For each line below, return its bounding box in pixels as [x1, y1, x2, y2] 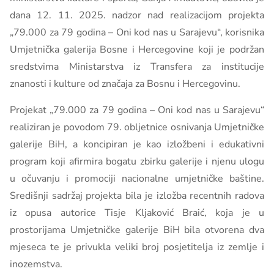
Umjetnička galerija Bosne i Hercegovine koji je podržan [10, 43, 264, 56]
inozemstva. [10, 257, 62, 271]
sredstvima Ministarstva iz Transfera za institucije [10, 60, 264, 73]
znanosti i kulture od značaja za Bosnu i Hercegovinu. [10, 77, 240, 91]
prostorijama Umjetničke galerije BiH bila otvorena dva [10, 223, 264, 237]
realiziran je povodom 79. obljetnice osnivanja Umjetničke [10, 120, 264, 134]
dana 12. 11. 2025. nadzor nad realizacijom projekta [10, 9, 264, 22]
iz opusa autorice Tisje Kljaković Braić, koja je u [10, 206, 264, 220]
